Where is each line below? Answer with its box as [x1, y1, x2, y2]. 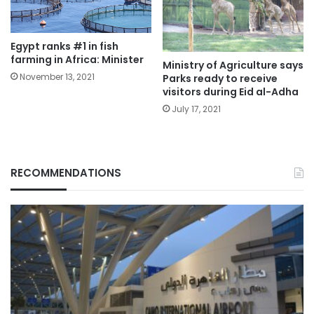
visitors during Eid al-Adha [163, 84, 299, 99]
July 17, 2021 [172, 102, 221, 115]
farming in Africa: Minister [11, 53, 144, 67]
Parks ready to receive [163, 71, 278, 86]
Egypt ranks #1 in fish [11, 39, 118, 54]
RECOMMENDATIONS [11, 165, 121, 180]
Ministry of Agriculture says [163, 57, 303, 72]
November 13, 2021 [20, 71, 95, 83]
